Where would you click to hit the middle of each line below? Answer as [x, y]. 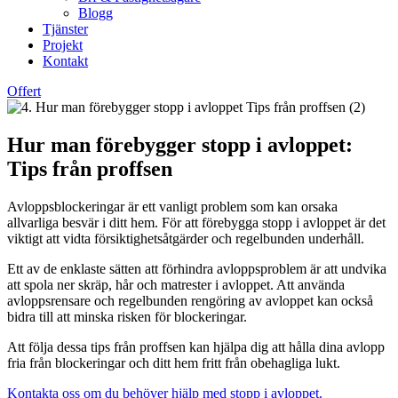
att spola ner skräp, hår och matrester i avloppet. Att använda [176, 284]
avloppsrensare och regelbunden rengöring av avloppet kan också [190, 300]
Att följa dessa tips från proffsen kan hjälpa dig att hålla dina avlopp [196, 346]
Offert [24, 91]
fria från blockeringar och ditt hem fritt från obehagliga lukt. [174, 362]
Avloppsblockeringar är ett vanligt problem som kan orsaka [172, 206]
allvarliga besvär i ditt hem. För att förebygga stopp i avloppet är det [196, 222]
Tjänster [65, 29]
